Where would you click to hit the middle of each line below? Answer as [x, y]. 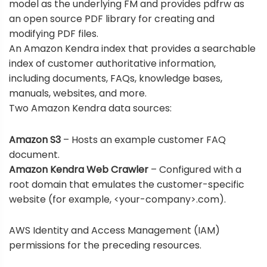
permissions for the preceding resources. [105, 245]
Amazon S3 [35, 139]
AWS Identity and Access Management [100, 230]
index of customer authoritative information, [112, 64]
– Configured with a [195, 169]
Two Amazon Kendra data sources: [90, 108]
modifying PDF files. [54, 34]
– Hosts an [88, 139]
